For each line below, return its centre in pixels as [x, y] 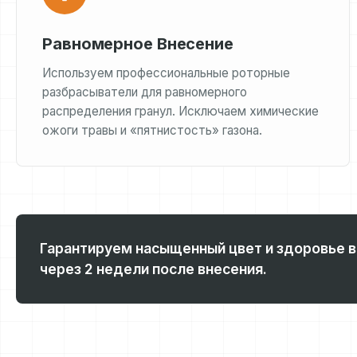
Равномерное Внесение [138, 44]
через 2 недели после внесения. [153, 269]
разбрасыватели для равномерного [145, 92]
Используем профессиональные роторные [166, 73]
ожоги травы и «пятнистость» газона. [152, 130]
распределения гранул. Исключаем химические [180, 111]
